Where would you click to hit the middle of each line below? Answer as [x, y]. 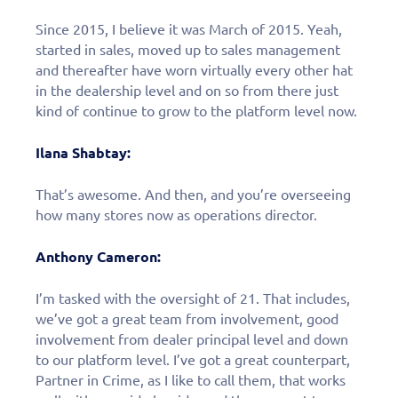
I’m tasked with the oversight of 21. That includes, [193, 298]
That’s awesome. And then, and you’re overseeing [193, 194]
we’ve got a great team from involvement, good [187, 318]
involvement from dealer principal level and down [192, 339]
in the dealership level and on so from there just [187, 90]
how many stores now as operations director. [176, 215]
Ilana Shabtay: [83, 152]
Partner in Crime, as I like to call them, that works [191, 380]
